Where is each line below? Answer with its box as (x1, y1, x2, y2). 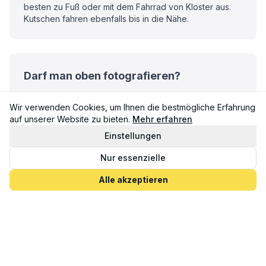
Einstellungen (104, 131, 161, 141)
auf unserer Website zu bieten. (9, 114, 130, 124)
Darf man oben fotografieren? (24, 69, 180, 83)
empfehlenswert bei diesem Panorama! (24, 102, 176, 112)
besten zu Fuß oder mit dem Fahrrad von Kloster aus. (24, 2, 231, 12)
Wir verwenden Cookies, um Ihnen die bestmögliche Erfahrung (9, 102, 255, 112)
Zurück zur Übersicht (36, 202, 135, 215)
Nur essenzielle (100, 153, 166, 163)
